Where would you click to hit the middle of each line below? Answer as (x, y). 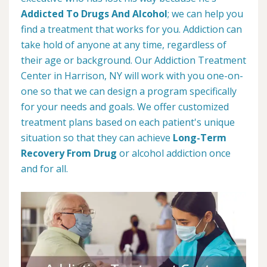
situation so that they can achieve (97, 138)
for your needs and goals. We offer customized (125, 107)
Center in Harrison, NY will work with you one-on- (132, 76)
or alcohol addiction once (174, 153)
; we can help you (205, 14)
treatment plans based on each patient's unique (128, 122)
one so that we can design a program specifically (129, 91)
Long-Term (200, 138)
